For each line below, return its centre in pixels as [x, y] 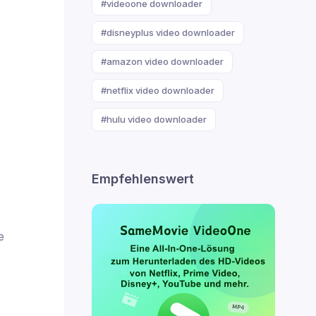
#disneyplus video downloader [168, 32]
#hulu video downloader [154, 119]
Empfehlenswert [143, 179]
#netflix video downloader [158, 90]
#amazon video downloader [162, 61]
